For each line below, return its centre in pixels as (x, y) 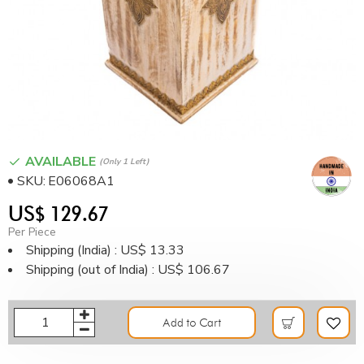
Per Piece (32, 232)
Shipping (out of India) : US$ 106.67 (128, 270)
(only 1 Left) (124, 161)
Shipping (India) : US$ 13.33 (105, 250)
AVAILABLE (62, 162)
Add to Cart (192, 323)
